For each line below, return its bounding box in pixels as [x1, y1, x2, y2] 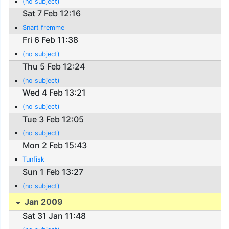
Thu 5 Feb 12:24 [22, 61, 85, 72]
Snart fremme [22, 24, 65, 32]
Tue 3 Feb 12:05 [22, 113, 84, 124]
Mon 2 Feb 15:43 [22, 140, 87, 151]
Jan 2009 [22, 196, 63, 207]
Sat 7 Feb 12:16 [22, 8, 81, 19]
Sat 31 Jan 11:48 [22, 211, 86, 221]
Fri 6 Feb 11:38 [22, 34, 79, 45]
